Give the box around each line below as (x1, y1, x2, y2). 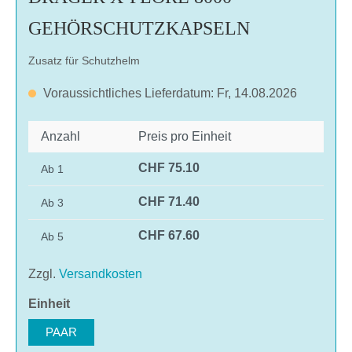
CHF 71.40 (138, 194, 200, 208)
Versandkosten (59, 266, 142, 280)
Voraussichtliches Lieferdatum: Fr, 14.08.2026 (43, 86, 297, 100)
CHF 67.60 (138, 228, 200, 242)
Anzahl (41, 129, 80, 143)
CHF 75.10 (138, 160, 200, 174)
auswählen (69, 295, 137, 310)
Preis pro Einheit (138, 129, 231, 143)
